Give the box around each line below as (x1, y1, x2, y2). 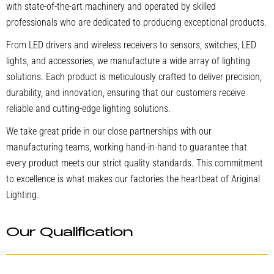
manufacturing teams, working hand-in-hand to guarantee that (6, 141, 247, 153)
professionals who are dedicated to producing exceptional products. (6, 17, 267, 29)
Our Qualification (6, 226, 133, 240)
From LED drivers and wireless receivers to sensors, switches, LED (6, 39, 256, 51)
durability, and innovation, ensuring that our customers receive (6, 87, 245, 99)
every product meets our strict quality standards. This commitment (6, 157, 263, 169)
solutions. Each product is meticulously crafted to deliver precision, (6, 71, 262, 83)
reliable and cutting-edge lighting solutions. (6, 103, 171, 115)
